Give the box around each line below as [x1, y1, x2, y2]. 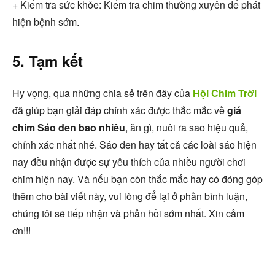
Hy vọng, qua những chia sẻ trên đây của [12, 85, 193, 100]
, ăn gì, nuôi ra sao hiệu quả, [125, 120, 248, 134]
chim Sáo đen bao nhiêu [12, 120, 125, 134]
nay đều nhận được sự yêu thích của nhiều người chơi [12, 154, 246, 169]
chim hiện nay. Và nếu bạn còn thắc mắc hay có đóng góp [12, 171, 263, 186]
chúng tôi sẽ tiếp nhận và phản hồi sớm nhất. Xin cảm [12, 206, 244, 220]
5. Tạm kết [12, 50, 83, 71]
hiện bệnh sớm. [12, 14, 79, 29]
